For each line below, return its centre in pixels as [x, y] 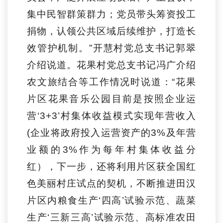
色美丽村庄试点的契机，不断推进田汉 [111, 184]
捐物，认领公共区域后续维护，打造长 [111, 31]
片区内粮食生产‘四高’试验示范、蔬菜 [111, 201]
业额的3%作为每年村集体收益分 [111, 150]
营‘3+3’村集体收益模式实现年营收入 [111, 116]
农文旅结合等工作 [68, 82]
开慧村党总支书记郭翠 [144, 48]
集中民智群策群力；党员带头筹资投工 [111, 14]
